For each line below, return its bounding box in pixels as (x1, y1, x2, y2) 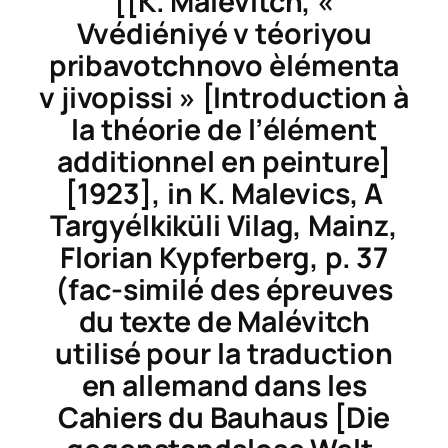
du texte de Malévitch (78, 302, 370, 342)
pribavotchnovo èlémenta (48, 46, 400, 86)
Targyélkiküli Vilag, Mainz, (50, 206, 398, 246)
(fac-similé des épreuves (55, 270, 393, 310)
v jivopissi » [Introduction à (38, 78, 410, 118)
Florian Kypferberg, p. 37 (59, 238, 389, 278)
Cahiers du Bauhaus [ (57, 398, 346, 438)
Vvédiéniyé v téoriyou (76, 14, 372, 54)
